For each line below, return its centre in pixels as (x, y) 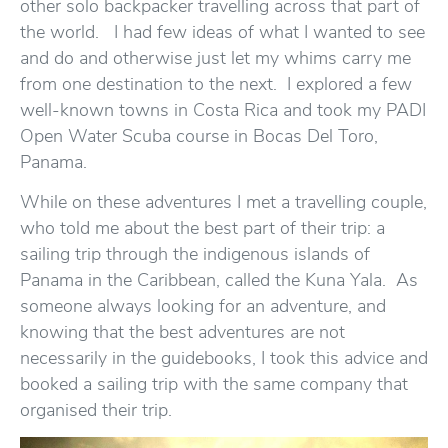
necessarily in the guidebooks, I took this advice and (224, 358)
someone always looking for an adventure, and (203, 306)
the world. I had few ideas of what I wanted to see (222, 32)
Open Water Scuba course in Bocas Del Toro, (199, 136)
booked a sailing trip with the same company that (214, 384)
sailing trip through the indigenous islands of (195, 254)
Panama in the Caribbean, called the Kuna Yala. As (219, 280)
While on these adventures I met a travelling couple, (223, 202)
